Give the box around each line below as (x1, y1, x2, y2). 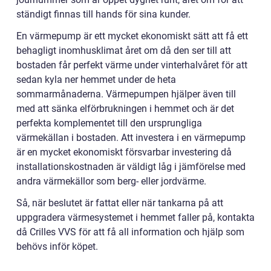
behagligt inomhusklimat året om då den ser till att (16, 44, 231, 56)
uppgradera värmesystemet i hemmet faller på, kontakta (16, 211, 255, 223)
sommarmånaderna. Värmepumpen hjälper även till (16, 88, 236, 100)
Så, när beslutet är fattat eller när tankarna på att (16, 197, 223, 209)
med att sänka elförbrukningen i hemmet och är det (16, 102, 234, 114)
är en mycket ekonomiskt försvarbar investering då (16, 146, 232, 158)
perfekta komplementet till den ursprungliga (16, 117, 202, 129)
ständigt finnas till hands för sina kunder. (16, 8, 191, 20)
